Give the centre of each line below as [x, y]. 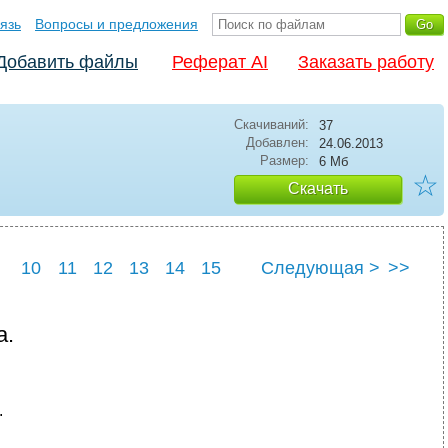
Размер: [284, 160]
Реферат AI [220, 62]
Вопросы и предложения [116, 24]
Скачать [318, 188]
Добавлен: [277, 142]
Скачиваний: [271, 124]
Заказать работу [366, 62]
